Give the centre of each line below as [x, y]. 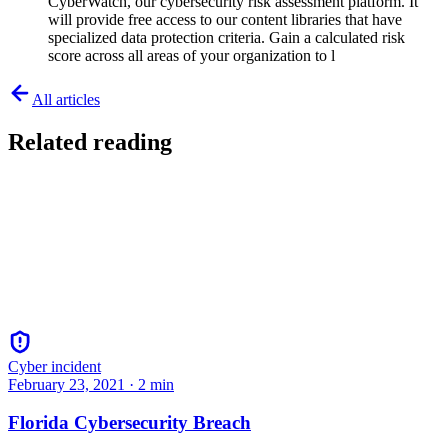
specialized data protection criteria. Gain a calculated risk [226, 37]
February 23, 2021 [66, 384]
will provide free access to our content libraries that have [225, 19]
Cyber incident [54, 366]
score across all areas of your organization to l [191, 55]
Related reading [90, 141]
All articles [66, 99]
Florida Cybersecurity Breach [129, 423]
